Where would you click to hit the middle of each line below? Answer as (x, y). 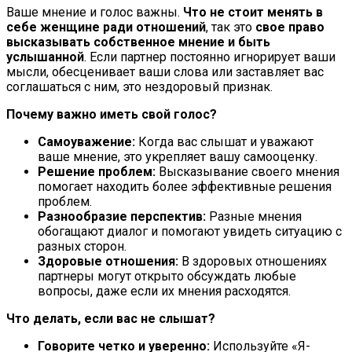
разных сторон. (82, 246)
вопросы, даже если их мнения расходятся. (164, 291)
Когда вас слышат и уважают (224, 141)
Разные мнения (254, 216)
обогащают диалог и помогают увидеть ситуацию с (190, 231)
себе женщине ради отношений (106, 27)
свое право (290, 27)
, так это (231, 27)
